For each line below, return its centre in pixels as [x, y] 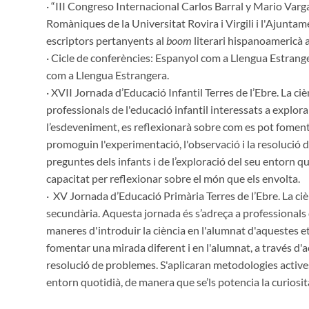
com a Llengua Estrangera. [108, 74]
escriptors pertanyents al [106, 40]
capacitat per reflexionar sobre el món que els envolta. [173, 178]
